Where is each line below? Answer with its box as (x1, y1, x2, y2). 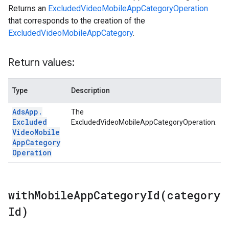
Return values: (8, 56, 75, 69)
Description (71, 86, 110, 95)
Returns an (8, 4, 48, 13)
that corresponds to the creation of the (8, 16, 145, 26)
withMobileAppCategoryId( (8, 188, 167, 202)
